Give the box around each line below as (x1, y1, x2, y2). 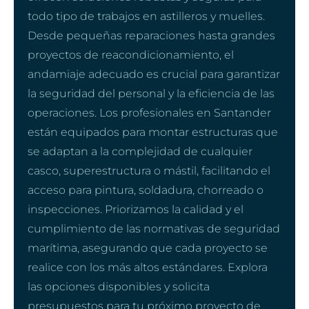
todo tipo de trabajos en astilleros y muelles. (28, 9, 265, 23)
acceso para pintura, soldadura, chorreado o (28, 183, 263, 197)
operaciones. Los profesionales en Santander (28, 106, 271, 119)
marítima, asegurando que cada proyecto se (28, 241, 268, 255)
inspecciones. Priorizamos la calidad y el (28, 202, 243, 216)
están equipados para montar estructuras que (28, 125, 278, 139)
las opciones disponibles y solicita (28, 279, 210, 293)
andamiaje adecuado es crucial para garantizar (28, 67, 280, 81)
